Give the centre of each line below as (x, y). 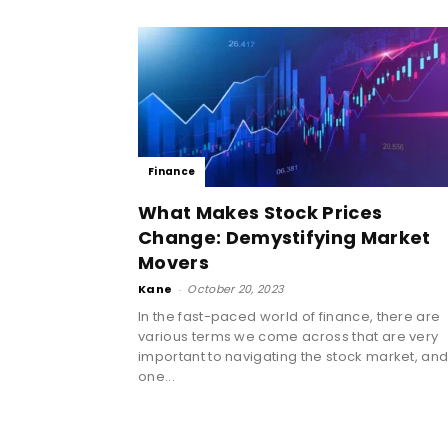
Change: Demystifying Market (284, 237)
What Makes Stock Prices (260, 212)
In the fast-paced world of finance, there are (289, 316)
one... (156, 376)
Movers (173, 262)
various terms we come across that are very (288, 336)
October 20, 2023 (235, 288)
